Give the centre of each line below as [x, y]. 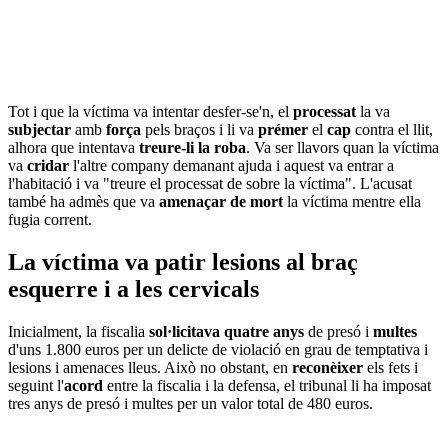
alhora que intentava [73, 148]
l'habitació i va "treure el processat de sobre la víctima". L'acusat [210, 184]
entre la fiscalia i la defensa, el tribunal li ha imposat [267, 386]
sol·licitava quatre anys [228, 332]
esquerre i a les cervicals [133, 289]
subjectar [41, 130]
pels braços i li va [201, 130]
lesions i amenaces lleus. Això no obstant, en [150, 368]
